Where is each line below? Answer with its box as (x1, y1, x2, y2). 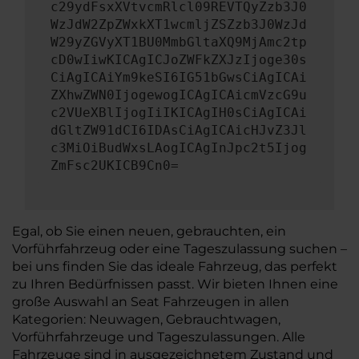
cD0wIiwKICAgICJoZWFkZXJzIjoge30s (50, 52, 307, 67)
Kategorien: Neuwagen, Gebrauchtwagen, (12, 312, 280, 327)
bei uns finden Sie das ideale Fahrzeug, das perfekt (12, 259, 337, 274)
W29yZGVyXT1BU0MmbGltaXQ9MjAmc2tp (50, 34, 307, 50)
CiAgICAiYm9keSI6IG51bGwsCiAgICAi (50, 70, 307, 85)
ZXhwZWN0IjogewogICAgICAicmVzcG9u (50, 87, 307, 103)
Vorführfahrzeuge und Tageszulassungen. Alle (12, 329, 305, 345)
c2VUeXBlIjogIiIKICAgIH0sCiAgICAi (50, 105, 307, 120)
